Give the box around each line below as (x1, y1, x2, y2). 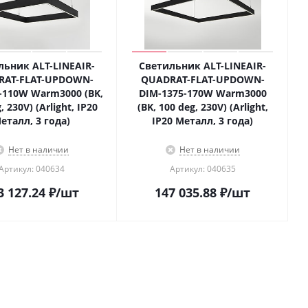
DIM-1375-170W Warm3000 (138, 87, 267, 100)
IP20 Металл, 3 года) (152, 114, 253, 127)
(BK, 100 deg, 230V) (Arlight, (137, 100, 268, 113)
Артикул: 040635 (169, 163, 236, 175)
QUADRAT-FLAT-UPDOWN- (140, 73, 265, 86)
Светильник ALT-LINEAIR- (139, 59, 266, 72)
